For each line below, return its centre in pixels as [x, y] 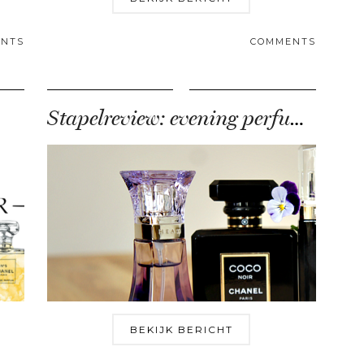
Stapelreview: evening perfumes [297, 119]
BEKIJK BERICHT [181, 330]
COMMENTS [283, 42]
